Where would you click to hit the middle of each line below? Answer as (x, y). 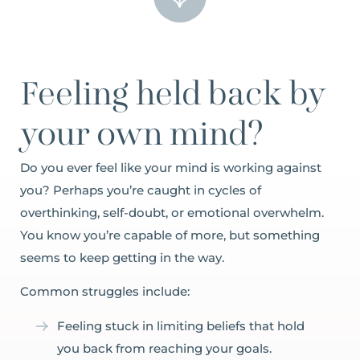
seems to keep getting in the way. (122, 258)
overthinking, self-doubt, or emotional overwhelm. (172, 213)
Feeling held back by (173, 96)
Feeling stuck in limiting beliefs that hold (181, 325)
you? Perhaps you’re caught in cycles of (141, 190)
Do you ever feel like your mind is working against (171, 168)
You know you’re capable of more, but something (170, 235)
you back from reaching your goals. (164, 348)
